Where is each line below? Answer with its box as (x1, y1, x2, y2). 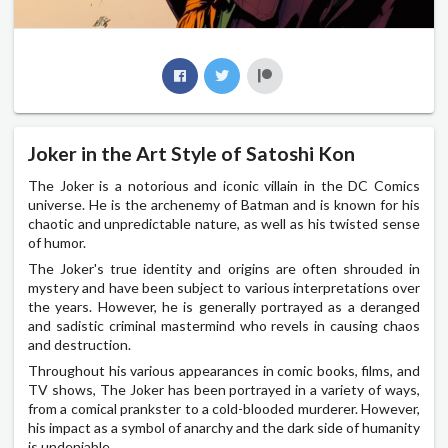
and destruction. (28, 335, 131, 353)
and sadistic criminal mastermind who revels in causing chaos (28, 316, 420, 334)
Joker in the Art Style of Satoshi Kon (28, 142, 355, 166)
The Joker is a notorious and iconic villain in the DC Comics (28, 176, 420, 194)
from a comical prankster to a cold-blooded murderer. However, (28, 399, 420, 417)
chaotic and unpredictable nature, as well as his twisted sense (28, 214, 420, 232)
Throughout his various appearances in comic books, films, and (28, 361, 420, 379)
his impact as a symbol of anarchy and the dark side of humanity (28, 418, 420, 436)
